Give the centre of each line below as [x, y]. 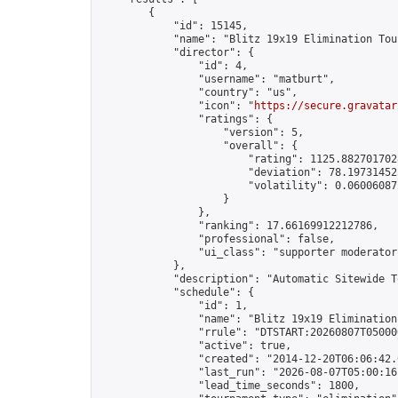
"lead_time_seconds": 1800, [229, 386]
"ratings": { [186, 119]
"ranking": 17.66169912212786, [239, 226]
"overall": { [198, 146]
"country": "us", [198, 92]
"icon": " [176, 106]
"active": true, [195, 346]
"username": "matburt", [217, 79]
